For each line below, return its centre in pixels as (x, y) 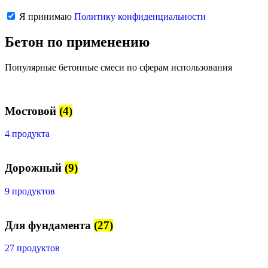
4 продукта (27, 134)
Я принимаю (45, 17)
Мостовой (32, 111)
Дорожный (35, 168)
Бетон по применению (77, 42)
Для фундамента (49, 225)
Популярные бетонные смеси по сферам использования (118, 67)
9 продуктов (30, 191)
